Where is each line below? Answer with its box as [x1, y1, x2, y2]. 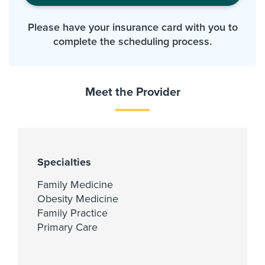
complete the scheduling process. [53, 34, 212, 48]
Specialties [37, 155, 91, 169]
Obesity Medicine [37, 192, 118, 205]
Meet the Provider [85, 85, 180, 99]
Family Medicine [37, 177, 113, 191]
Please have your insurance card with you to [27, 20, 238, 34]
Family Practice [37, 206, 108, 219]
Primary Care [37, 220, 98, 234]
